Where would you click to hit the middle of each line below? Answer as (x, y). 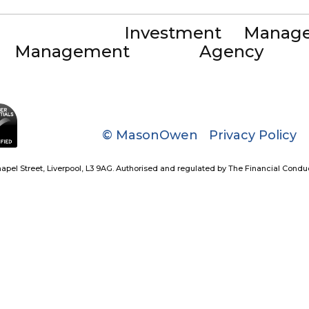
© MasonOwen (150, 136)
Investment (173, 33)
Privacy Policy (253, 136)
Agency (232, 51)
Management (72, 51)
